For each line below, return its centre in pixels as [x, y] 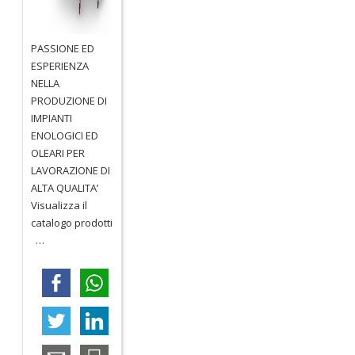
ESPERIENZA [60, 65]
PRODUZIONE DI [69, 100]
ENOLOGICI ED [65, 135]
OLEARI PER [58, 153]
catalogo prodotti [72, 222]
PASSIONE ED [63, 48]
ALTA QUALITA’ [65, 187]
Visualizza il [59, 205]
